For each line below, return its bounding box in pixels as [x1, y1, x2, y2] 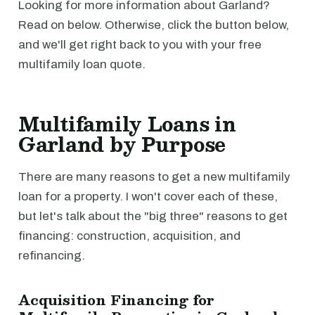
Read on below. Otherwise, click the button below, [18, 18, 289, 32]
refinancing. [18, 249, 85, 262]
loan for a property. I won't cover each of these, [18, 190, 278, 203]
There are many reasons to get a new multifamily [18, 170, 290, 184]
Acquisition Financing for [18, 288, 215, 311]
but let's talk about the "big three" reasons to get [18, 210, 288, 223]
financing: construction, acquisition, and [18, 229, 240, 243]
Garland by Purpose [18, 128, 226, 160]
